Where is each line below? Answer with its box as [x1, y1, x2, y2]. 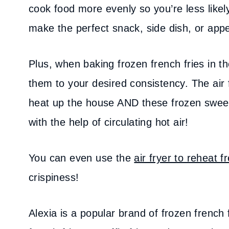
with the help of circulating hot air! [29, 117, 189, 128]
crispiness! [29, 172, 82, 183]
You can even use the [29, 152, 134, 164]
